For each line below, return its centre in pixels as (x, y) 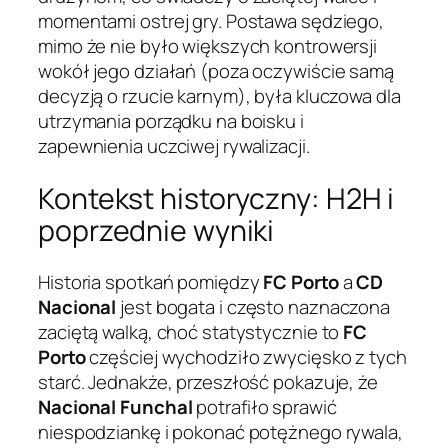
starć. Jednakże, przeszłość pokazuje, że (208, 382)
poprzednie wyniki (156, 230)
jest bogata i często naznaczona (253, 307)
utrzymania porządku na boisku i (171, 121)
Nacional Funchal (115, 407)
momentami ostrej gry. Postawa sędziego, (211, 21)
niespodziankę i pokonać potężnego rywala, (220, 432)
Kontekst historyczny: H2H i (216, 198)
